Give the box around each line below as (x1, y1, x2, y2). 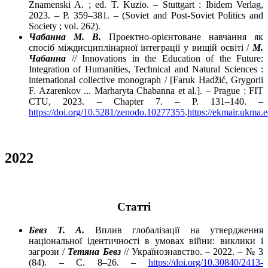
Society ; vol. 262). (29, 21, 100, 32)
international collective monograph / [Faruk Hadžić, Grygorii (29, 75, 263, 86)
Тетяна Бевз (68, 246, 121, 257)
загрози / (29, 246, 68, 257)
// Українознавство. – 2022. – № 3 (120, 246, 264, 257)
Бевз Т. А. (29, 224, 84, 235)
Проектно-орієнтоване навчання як (101, 32, 263, 42)
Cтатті (117, 200, 151, 213)
